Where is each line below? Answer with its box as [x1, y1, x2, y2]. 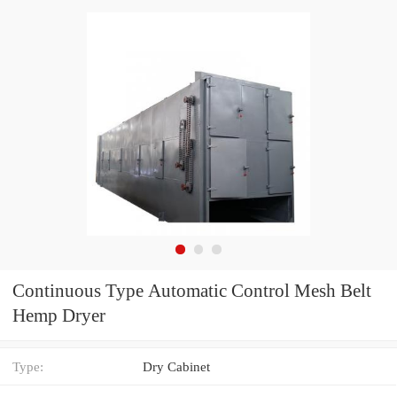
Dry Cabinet [143, 358, 210, 374]
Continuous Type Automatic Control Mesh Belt [12, 280, 371, 302]
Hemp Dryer [12, 305, 105, 327]
